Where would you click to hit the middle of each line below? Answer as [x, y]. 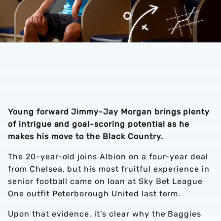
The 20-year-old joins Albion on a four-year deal [108, 157]
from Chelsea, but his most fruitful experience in [109, 169]
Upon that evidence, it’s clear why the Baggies [105, 214]
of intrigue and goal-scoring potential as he [99, 124]
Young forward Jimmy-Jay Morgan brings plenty [109, 112]
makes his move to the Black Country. [86, 136]
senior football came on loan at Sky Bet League [106, 181]
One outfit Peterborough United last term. [94, 194]
